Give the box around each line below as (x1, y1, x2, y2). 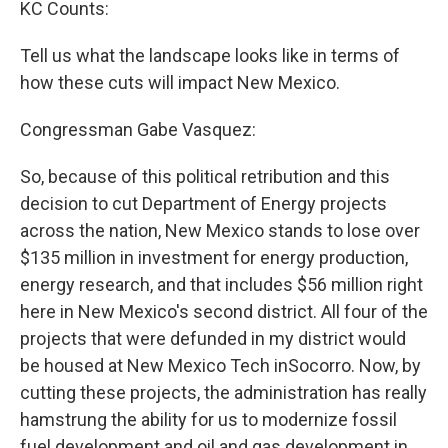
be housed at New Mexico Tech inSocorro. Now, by (20, 355, 421, 377)
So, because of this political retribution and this (20, 166, 390, 188)
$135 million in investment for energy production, (20, 247, 408, 269)
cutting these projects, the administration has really (20, 382, 427, 404)
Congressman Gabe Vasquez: (20, 119, 256, 141)
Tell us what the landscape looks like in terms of (20, 45, 400, 67)
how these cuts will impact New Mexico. (20, 72, 340, 94)
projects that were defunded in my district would (20, 328, 406, 350)
